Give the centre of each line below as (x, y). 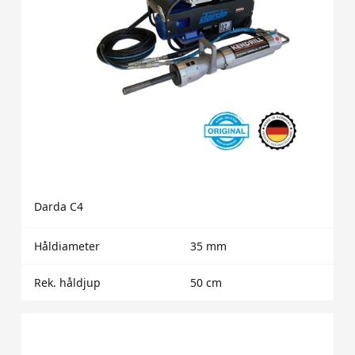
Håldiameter (67, 246)
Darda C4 (58, 207)
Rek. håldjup (67, 283)
